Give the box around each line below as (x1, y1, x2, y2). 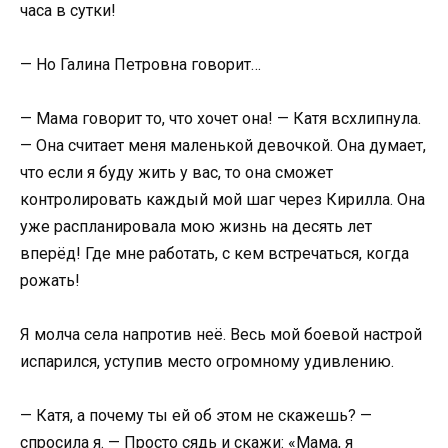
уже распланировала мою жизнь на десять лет (20, 217, 372, 237)
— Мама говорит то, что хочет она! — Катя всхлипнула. (20, 109, 421, 129)
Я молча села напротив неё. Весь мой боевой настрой (20, 325, 422, 345)
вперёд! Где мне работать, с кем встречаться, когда (20, 244, 409, 264)
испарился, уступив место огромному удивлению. (20, 352, 394, 372)
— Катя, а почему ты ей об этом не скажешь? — (20, 406, 372, 426)
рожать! (20, 271, 80, 291)
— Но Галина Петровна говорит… (20, 54, 261, 74)
